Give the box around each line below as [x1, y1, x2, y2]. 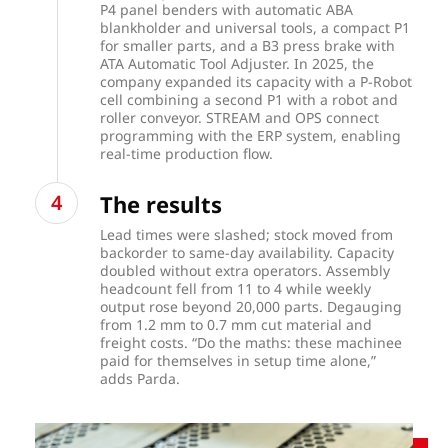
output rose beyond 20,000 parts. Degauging [100, 296, 403, 316]
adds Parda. [100, 368, 181, 388]
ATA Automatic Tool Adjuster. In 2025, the [100, 53, 375, 73]
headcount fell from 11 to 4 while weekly [100, 278, 372, 298]
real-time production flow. [100, 143, 274, 163]
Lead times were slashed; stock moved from [100, 224, 394, 244]
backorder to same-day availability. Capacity [100, 242, 395, 262]
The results [100, 188, 223, 219]
